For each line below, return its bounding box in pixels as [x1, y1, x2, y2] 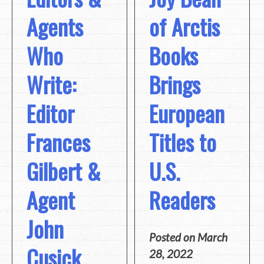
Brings [149, 67, 201, 101]
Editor [27, 96, 74, 130]
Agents [27, 9, 83, 43]
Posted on [149, 230, 198, 245]
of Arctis [149, 9, 220, 43]
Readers [149, 183, 216, 216]
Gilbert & [27, 154, 101, 187]
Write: [27, 67, 76, 101]
